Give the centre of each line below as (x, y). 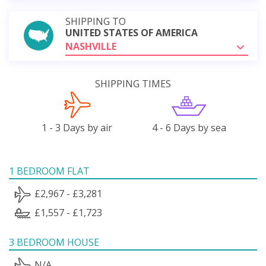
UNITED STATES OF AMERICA (132, 32)
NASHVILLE (91, 46)
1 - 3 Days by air (77, 127)
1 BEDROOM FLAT (49, 171)
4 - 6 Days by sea (189, 127)
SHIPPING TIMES (133, 83)
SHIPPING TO (96, 21)
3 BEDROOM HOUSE (54, 242)
